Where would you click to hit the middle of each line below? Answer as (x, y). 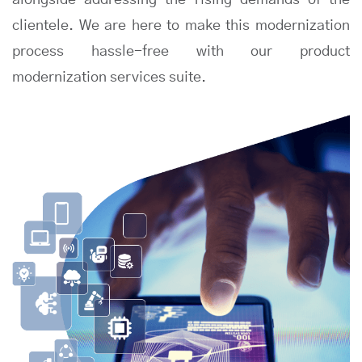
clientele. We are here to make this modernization (181, 26)
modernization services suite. (109, 78)
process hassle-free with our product (181, 52)
